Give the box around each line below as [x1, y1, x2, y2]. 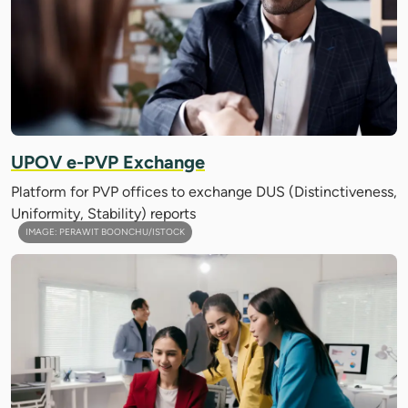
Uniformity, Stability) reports [11, 204, 196, 222]
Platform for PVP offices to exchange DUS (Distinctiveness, [11, 182, 397, 200]
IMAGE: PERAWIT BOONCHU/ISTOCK [25, 225, 185, 238]
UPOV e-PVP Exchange [11, 150, 205, 173]
